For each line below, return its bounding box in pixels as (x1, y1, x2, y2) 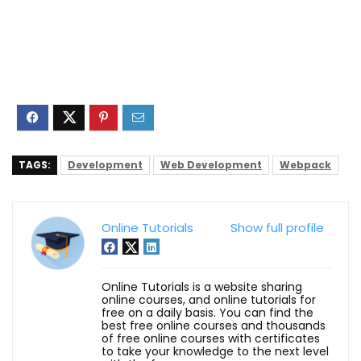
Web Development (160, 157, 262, 172)
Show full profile (230, 218, 324, 236)
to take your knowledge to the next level (102, 342, 329, 359)
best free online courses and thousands (102, 317, 326, 334)
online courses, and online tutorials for (102, 291, 316, 308)
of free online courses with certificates (102, 330, 320, 346)
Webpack (280, 157, 331, 172)
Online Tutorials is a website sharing (102, 278, 302, 295)
